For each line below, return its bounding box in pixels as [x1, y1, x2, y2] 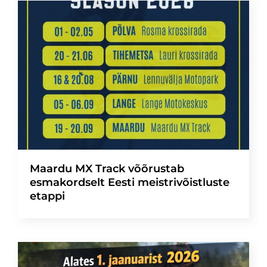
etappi [30, 189, 65, 203]
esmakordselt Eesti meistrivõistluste [30, 175, 229, 189]
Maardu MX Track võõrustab [30, 162, 184, 175]
